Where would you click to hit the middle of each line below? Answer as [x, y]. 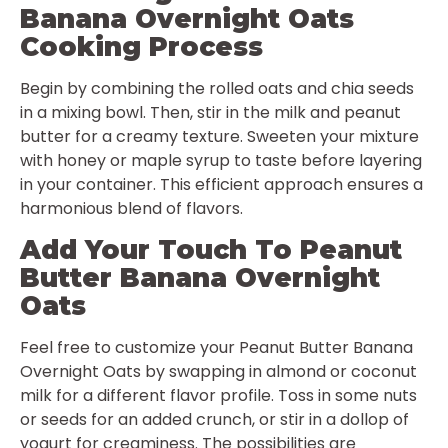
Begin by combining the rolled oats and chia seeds [217, 89]
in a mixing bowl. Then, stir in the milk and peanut [210, 113]
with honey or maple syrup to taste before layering [221, 161]
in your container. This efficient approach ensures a [221, 185]
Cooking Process [141, 47]
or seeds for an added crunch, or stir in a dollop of [214, 419]
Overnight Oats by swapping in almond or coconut [218, 371]
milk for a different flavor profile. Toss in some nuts [218, 395]
